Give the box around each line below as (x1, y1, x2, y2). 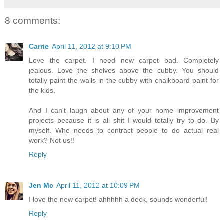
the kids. (29, 86, 55, 95)
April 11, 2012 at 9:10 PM (52, 42, 131, 51)
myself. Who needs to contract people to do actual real (29, 126, 219, 135)
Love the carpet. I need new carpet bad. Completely (29, 56, 219, 65)
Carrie (29, 42, 49, 51)
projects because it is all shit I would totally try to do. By (29, 116, 219, 125)
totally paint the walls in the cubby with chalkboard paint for (29, 76, 219, 85)
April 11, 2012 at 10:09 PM (56, 181, 140, 190)
